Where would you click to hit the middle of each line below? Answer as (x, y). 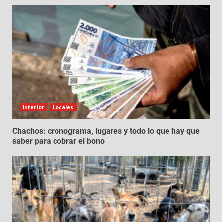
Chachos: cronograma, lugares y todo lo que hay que (106, 131)
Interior (33, 107)
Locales (63, 107)
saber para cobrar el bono (58, 141)
